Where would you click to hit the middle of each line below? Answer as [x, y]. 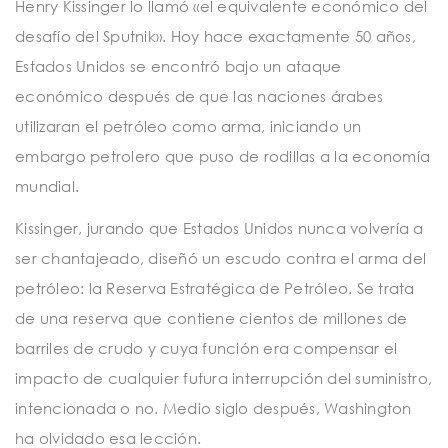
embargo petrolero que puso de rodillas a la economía [222, 156]
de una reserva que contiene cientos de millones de [211, 317]
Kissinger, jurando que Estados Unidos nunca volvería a [219, 227]
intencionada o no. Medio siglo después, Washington [213, 407]
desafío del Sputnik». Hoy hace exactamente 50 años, [215, 36]
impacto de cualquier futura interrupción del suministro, [223, 377]
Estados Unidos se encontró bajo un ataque [178, 66]
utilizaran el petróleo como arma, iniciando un [188, 126]
